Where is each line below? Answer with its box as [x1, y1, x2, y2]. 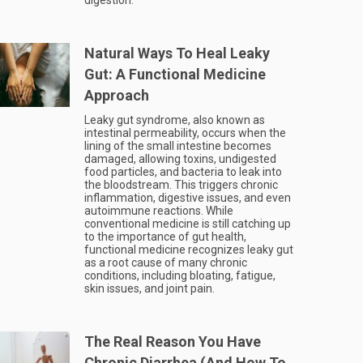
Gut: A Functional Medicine [84, 66, 266, 83]
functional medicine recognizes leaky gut [84, 243, 293, 256]
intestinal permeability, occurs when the [84, 126, 286, 139]
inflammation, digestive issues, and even [84, 191, 291, 204]
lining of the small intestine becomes [84, 139, 271, 152]
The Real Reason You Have [84, 333, 261, 350]
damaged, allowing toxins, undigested [84, 152, 276, 165]
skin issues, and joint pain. [84, 282, 215, 295]
